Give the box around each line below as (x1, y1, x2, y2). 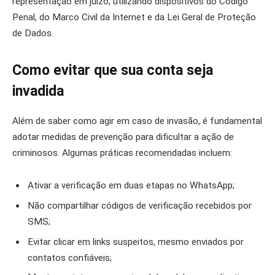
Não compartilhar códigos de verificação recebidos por (28, 199, 252, 211)
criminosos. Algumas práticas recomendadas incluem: (12, 147, 232, 158)
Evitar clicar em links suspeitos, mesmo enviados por (28, 236, 244, 247)
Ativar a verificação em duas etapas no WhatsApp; (28, 180, 234, 192)
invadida (12, 83, 64, 100)
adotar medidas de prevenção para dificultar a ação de (12, 131, 234, 142)
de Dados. (12, 28, 53, 39)
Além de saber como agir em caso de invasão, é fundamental (12, 115, 262, 126)
